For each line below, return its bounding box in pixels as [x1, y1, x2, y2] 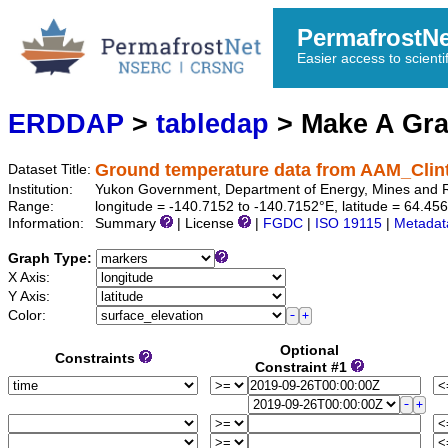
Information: [8, 216, 88, 232]
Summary [95, 216, 160, 232]
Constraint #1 [255, 360, 351, 376]
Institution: [8, 182, 77, 198]
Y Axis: [8, 289, 54, 305]
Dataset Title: [8, 162, 95, 178]
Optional [280, 343, 339, 359]
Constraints [54, 351, 139, 367]
